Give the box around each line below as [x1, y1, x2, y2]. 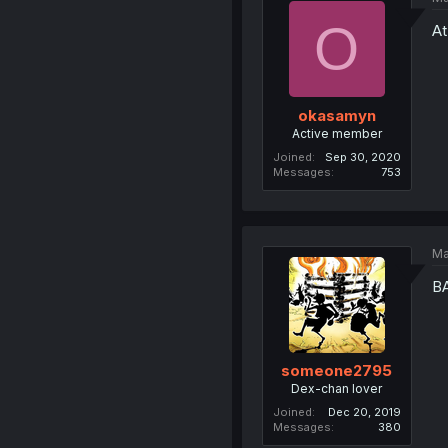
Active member [291, 125, 382, 141]
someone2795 [281, 361, 393, 380]
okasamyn [297, 105, 376, 125]
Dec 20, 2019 [327, 405, 401, 419]
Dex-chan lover [291, 381, 383, 396]
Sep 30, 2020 [324, 149, 401, 164]
